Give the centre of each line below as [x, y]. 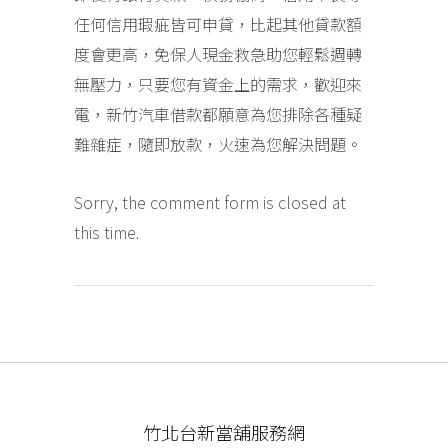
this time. [106, 232]
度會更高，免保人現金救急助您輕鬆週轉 [218, 54]
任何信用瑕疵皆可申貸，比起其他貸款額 [218, 24]
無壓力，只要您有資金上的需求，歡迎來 [218, 84]
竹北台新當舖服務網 [224, 432]
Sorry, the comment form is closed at [210, 202]
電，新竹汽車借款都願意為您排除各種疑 [218, 114]
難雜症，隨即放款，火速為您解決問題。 [218, 144]
